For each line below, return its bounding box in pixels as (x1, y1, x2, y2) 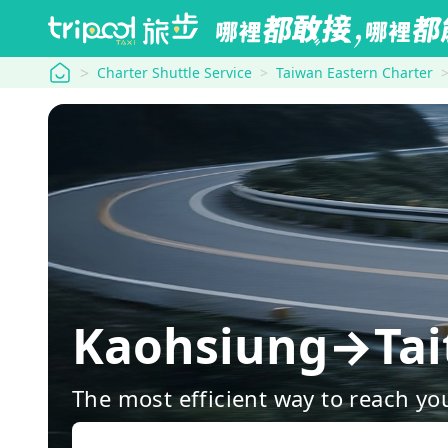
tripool (47, 59, 98, 82)
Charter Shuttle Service (97, 63, 252, 82)
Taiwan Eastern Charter (276, 63, 433, 82)
